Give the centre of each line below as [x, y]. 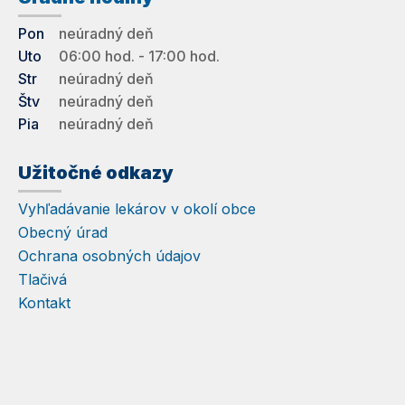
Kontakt [44, 302]
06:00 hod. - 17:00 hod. [139, 56]
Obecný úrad [63, 232]
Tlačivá [42, 279]
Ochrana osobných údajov [109, 255]
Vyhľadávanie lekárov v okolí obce [137, 208]
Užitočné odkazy [96, 172]
